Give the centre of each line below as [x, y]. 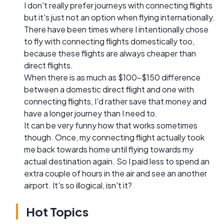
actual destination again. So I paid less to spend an [117, 161]
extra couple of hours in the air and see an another [115, 173]
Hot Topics [57, 211]
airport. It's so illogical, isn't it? [78, 185]
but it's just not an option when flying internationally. [119, 17]
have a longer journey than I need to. [91, 113]
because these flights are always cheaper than [110, 53]
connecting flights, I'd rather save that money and [115, 101]
